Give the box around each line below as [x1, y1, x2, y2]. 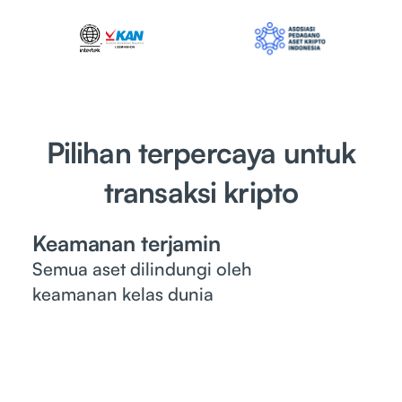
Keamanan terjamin [32, 230, 221, 258]
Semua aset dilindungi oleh [32, 258, 252, 281]
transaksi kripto [103, 174, 299, 211]
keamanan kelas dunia [32, 283, 214, 306]
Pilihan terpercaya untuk [46, 135, 356, 171]
